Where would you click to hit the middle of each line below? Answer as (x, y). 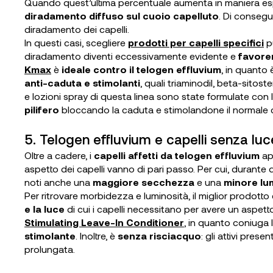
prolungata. (50, 249)
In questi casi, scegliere (76, 42)
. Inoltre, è (95, 236)
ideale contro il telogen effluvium (140, 69)
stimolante (50, 236)
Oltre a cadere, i (59, 155)
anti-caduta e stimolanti (82, 83)
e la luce (44, 209)
